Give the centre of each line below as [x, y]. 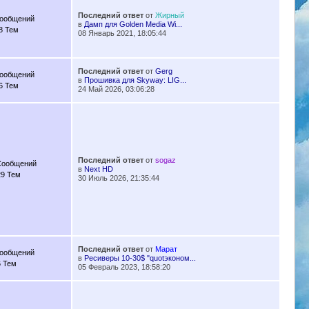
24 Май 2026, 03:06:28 [116, 89]
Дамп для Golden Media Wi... [133, 24]
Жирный [169, 16]
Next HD [98, 169]
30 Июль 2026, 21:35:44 [118, 178]
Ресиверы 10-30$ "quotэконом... [140, 258]
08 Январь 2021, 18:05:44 [122, 33]
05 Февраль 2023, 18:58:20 [124, 267]
